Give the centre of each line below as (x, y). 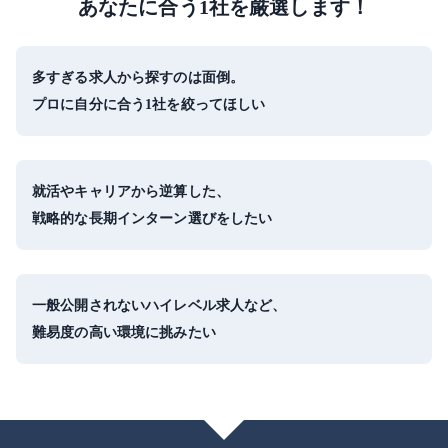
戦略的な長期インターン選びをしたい (152, 218)
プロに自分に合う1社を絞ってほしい (149, 104)
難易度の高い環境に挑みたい (124, 332)
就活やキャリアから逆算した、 (131, 191)
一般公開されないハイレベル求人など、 (159, 305)
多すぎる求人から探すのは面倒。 (138, 77)
